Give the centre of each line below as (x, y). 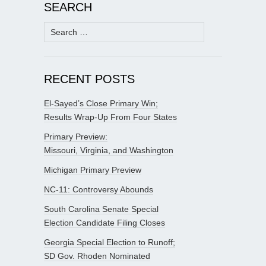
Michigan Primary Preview (93, 170)
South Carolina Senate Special (101, 209)
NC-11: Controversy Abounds (99, 189)
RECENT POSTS (89, 79)
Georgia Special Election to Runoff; (110, 242)
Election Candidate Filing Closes (104, 222)
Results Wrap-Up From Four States (110, 117)
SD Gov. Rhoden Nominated (97, 256)
